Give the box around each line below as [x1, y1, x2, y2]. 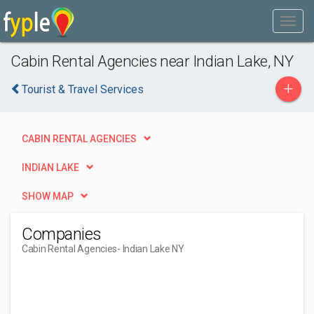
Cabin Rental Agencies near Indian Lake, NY [11, 52, 294, 70]
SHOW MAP [22, 191, 74, 202]
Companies [22, 224, 102, 244]
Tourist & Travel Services [22, 83, 144, 96]
